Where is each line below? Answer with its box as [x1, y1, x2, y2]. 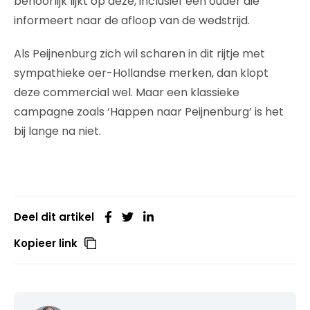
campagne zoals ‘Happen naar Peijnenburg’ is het [14, 103, 284, 120]
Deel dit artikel [14, 209, 94, 224]
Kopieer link [14, 235, 77, 250]
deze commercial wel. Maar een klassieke [14, 84, 239, 100]
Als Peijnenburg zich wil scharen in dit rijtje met [14, 45, 265, 62]
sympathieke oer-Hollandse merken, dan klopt [14, 64, 268, 81]
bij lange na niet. [14, 122, 101, 139]
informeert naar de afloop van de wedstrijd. [14, 12, 250, 28]
